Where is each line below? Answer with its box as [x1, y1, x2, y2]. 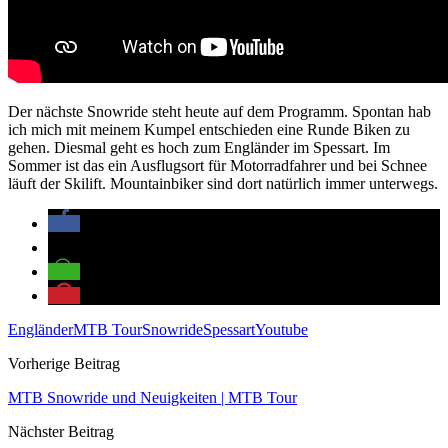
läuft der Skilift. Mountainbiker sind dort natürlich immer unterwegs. [8, 174, 438, 192]
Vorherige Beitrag [8, 354, 120, 372]
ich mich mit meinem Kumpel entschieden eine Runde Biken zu [8, 120, 410, 138]
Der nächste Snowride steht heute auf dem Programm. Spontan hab [8, 102, 431, 120]
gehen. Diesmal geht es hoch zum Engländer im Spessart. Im [8, 138, 390, 156]
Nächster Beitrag [8, 422, 114, 440]
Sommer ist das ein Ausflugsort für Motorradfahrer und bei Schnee [8, 156, 427, 174]
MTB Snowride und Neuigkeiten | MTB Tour [8, 388, 297, 406]
